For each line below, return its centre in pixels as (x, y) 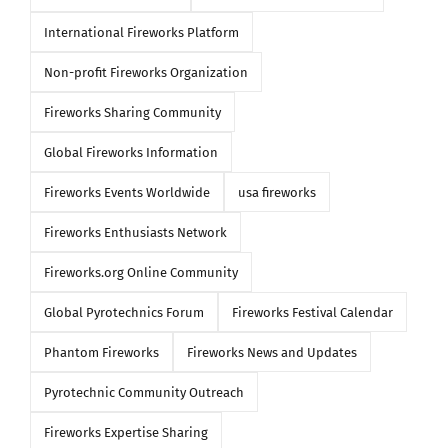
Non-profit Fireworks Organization (145, 72)
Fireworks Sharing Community (132, 112)
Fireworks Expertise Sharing (125, 432)
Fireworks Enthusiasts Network (135, 232)
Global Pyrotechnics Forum (123, 312)
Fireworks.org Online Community (140, 272)
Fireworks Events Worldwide (126, 192)
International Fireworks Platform (141, 32)
